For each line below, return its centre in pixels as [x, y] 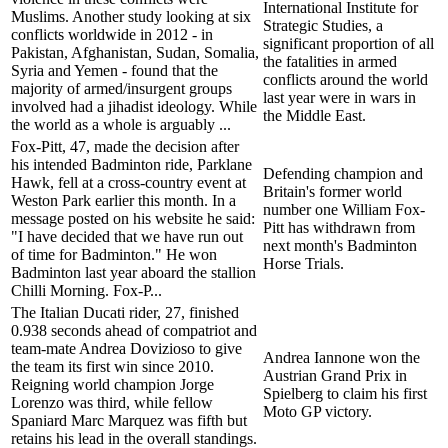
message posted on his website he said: [133, 218]
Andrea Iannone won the [341, 357]
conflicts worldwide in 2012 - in [112, 34]
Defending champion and [343, 173]
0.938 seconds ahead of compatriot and [134, 330]
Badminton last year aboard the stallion [133, 272]
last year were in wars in [339, 97]
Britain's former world [332, 191]
